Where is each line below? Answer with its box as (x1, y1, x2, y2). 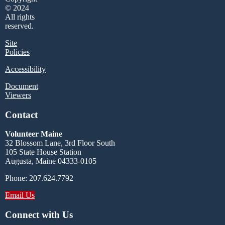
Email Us (5, 191, 35, 200)
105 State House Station (5, 148, 81, 157)
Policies (5, 48, 30, 56)
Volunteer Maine (5, 130, 62, 139)
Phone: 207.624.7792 (5, 174, 73, 183)
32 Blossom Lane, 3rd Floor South (5, 139, 115, 148)
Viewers (5, 91, 31, 99)
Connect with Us (5, 209, 73, 220)
